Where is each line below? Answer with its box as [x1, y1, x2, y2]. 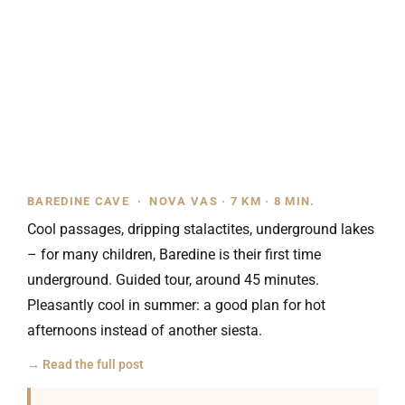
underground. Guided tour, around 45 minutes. [27, 271, 319, 288]
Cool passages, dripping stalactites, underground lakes [27, 221, 374, 238]
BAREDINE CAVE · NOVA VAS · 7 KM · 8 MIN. [27, 194, 316, 208]
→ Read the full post [27, 357, 144, 372]
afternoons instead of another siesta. [27, 322, 262, 339]
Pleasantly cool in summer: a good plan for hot [27, 297, 325, 314]
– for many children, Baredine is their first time [27, 246, 321, 263]
